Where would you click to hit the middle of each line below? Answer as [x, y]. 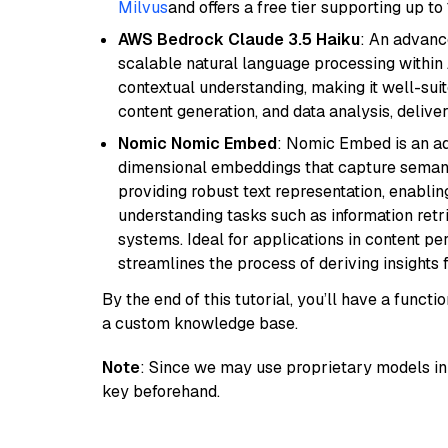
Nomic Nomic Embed [197, 143]
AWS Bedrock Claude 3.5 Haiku [239, 39]
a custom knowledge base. [200, 323]
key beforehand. [161, 391]
